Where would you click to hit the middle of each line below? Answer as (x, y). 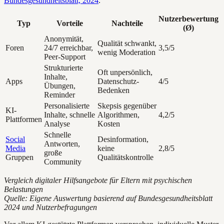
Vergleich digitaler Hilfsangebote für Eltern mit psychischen (98, 180)
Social (15, 139)
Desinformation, (123, 139)
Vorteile (70, 23)
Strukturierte (63, 67)
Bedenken (113, 90)
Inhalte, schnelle (69, 114)
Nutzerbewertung (188, 18)
